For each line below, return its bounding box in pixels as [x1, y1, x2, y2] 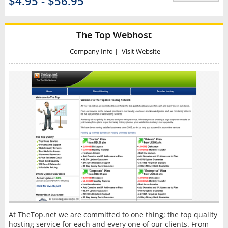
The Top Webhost [76, 28, 152, 41]
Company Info [70, 47, 113, 56]
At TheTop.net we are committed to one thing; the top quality [8, 209, 217, 219]
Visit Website [121, 47, 160, 56]
